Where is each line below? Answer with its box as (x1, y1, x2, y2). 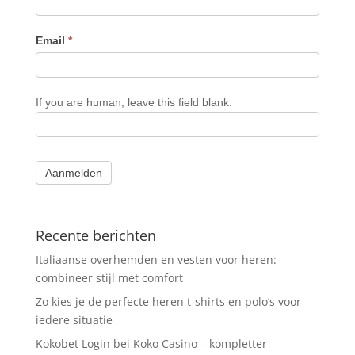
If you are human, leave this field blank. (35, 95, 232, 109)
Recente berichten (35, 225, 156, 245)
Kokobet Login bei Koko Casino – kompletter (35, 335, 267, 351)
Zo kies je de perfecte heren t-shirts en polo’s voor (35, 293, 301, 309)
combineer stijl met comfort (35, 269, 183, 285)
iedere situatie (35, 311, 113, 327)
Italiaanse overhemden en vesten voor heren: (35, 251, 277, 267)
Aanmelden (44, 166, 102, 179)
